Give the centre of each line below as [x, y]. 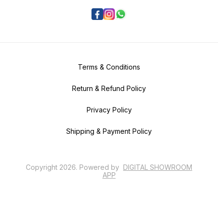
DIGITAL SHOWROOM [158, 167]
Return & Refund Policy [109, 88]
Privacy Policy [109, 109]
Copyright [43, 167]
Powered [94, 167]
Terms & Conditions [109, 67]
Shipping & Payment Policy [109, 131]
